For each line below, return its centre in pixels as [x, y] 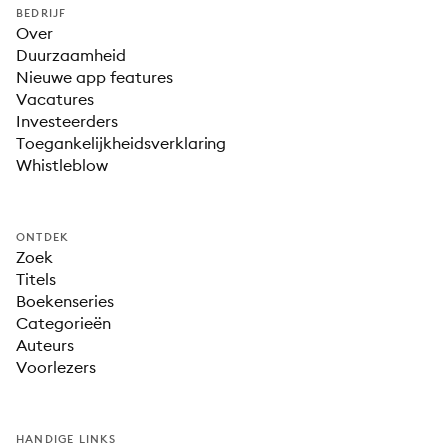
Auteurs [45, 345]
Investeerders [67, 121]
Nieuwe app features [94, 77]
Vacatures [55, 99]
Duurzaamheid [71, 55]
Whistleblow [62, 165]
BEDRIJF [41, 13]
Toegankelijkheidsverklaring [121, 143]
